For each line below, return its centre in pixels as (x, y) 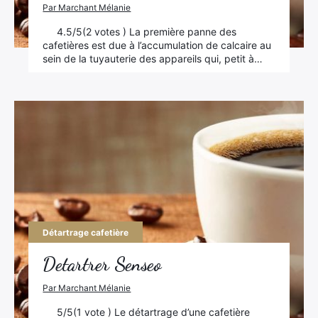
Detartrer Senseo (102, 264)
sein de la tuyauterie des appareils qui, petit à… (153, 59)
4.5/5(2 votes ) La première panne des (147, 32)
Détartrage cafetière (86, 232)
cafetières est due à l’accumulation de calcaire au (157, 45)
